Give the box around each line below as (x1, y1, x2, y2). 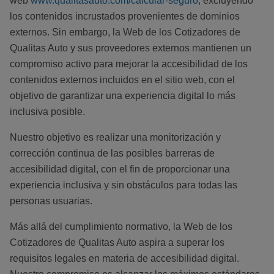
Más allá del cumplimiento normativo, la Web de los (10, 221, 232, 232)
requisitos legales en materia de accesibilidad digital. (10, 253, 239, 264)
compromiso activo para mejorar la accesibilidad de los (10, 59, 248, 70)
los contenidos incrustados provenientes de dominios (10, 11, 240, 22)
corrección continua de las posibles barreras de (10, 148, 215, 159)
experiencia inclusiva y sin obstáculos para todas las (10, 180, 237, 191)
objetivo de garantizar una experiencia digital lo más (10, 91, 235, 102)
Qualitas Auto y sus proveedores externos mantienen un (10, 43, 251, 54)
